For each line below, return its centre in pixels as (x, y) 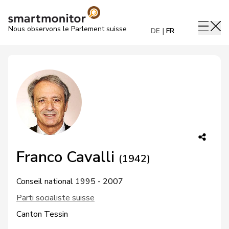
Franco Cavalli (67, 157)
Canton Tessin (42, 214)
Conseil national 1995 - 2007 (70, 181)
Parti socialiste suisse (55, 198)
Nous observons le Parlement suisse (67, 29)
